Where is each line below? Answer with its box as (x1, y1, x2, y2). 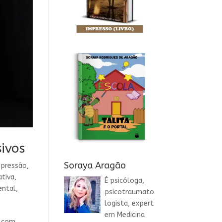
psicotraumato (104, 187, 154, 196)
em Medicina (104, 210, 145, 219)
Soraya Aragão (63, 160, 126, 171)
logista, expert (104, 199, 154, 208)
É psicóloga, (104, 176, 144, 185)
